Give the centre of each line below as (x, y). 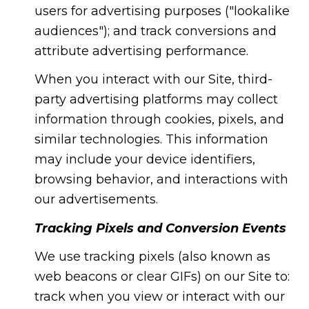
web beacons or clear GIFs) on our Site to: (162, 277)
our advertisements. (96, 200)
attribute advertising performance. (141, 51)
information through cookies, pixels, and (159, 120)
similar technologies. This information (151, 140)
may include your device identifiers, (144, 160)
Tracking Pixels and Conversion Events (160, 228)
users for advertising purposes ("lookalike (162, 11)
